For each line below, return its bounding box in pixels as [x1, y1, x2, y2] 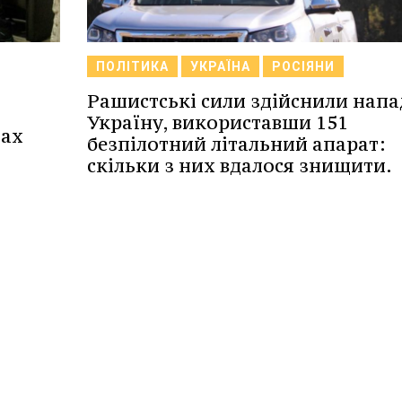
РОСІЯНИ [271, 59, 335, 74]
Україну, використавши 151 [86, 110, 348, 135]
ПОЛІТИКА [95, 59, 169, 74]
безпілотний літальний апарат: [86, 132, 386, 157]
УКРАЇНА [189, 59, 250, 74]
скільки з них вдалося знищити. [86, 153, 392, 179]
